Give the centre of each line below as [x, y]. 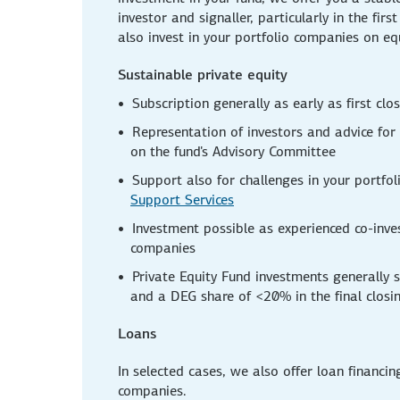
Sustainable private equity [203, 74]
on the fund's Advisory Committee [233, 151]
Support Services [182, 199]
